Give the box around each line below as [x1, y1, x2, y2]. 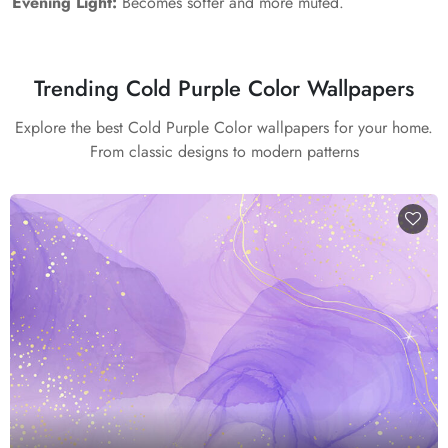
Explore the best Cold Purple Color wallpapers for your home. [15, 116, 433, 139]
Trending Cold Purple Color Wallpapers [34, 72, 414, 104]
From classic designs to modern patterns [89, 140, 359, 163]
